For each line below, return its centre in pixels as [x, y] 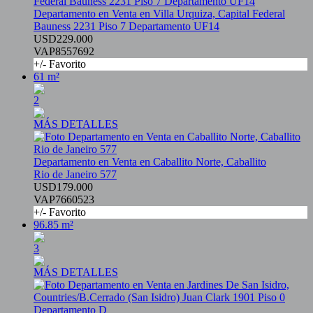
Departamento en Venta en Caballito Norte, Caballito [150, 162]
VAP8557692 [64, 52]
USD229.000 [63, 39]
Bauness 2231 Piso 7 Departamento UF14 [126, 27]
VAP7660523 [64, 200]
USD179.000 [63, 187]
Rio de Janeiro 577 [75, 175]
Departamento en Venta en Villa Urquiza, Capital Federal [159, 14]
